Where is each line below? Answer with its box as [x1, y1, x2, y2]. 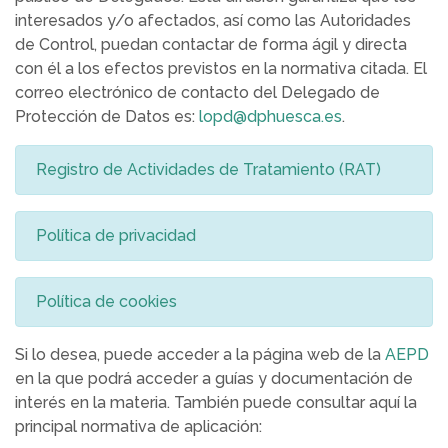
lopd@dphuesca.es [199, 107, 342, 126]
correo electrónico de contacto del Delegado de [15, 83, 380, 102]
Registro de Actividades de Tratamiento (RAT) [36, 160, 381, 179]
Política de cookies [36, 292, 177, 311]
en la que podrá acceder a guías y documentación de [15, 369, 413, 388]
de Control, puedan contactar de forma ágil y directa [15, 35, 407, 54]
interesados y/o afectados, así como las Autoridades [15, 11, 411, 30]
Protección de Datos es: [15, 107, 199, 126]
